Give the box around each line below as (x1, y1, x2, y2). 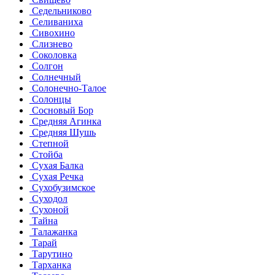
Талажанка (29, 226, 77, 237)
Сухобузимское (29, 182, 95, 193)
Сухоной (29, 204, 69, 215)
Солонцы (29, 93, 71, 104)
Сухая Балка (29, 160, 83, 171)
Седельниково (29, 5, 91, 16)
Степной (29, 137, 69, 149)
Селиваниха (29, 16, 83, 27)
